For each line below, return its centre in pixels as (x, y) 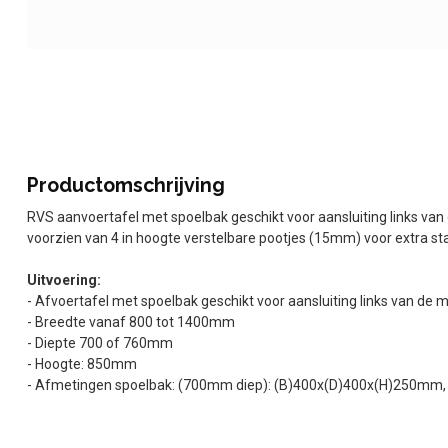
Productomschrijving (126, 185)
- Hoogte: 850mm (82, 364)
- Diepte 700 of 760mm (100, 343)
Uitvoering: (64, 280)
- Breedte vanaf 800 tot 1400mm (131, 322)
